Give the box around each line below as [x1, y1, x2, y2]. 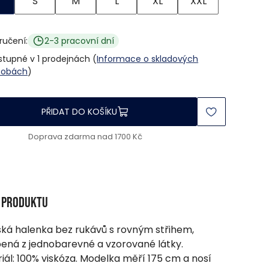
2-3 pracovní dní [44, 34, 114, 47]
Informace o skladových [97, 53, 199, 65]
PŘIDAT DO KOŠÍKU [41, 105, 117, 118]
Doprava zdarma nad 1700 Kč [28, 131, 142, 143]
